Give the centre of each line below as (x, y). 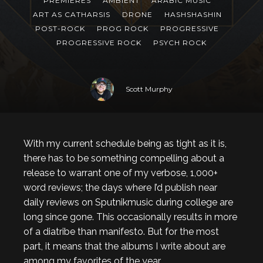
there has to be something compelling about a (124, 158)
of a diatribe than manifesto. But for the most (121, 232)
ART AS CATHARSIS (71, 14)
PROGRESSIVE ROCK (99, 43)
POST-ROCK (60, 28)
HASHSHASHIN (193, 14)
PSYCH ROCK (180, 43)
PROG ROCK (123, 28)
